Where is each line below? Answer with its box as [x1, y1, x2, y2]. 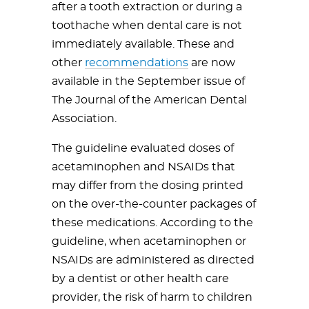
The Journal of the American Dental [52, 94, 247, 106]
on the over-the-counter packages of [52, 199, 256, 210]
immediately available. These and [52, 39, 235, 50]
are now [188, 57, 235, 68]
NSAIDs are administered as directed [52, 255, 255, 266]
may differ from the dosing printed [52, 180, 243, 191]
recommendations [85, 57, 188, 68]
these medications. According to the [52, 217, 253, 228]
